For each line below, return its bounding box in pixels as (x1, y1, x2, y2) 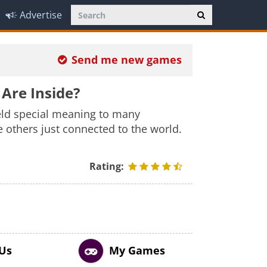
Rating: (89, 160, 127, 173)
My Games (108, 243, 165, 257)
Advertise (20, 8, 62, 21)
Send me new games (72, 52, 182, 67)
